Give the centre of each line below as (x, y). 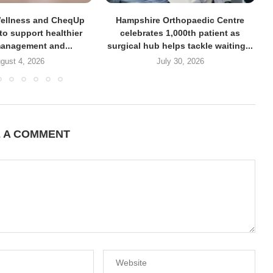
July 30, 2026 (180, 61)
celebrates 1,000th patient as (180, 33)
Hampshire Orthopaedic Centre (180, 20)
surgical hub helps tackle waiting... (180, 45)
